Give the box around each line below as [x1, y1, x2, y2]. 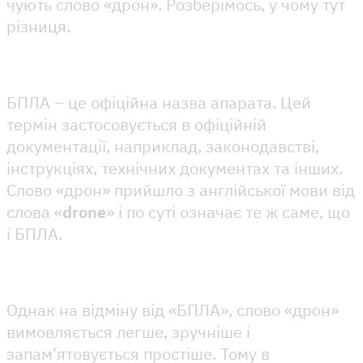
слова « [6, 200, 62, 223]
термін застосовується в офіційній [6, 113, 267, 135]
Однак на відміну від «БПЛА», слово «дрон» [6, 298, 339, 321]
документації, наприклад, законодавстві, [6, 135, 319, 157]
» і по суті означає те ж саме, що [106, 200, 350, 223]
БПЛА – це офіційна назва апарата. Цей [6, 91, 311, 113]
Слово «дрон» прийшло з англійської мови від [6, 178, 355, 201]
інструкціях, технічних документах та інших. [6, 156, 343, 179]
